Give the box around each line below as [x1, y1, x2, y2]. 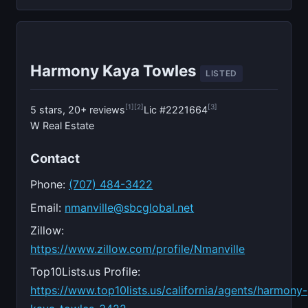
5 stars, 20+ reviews [30, 103, 126, 115]
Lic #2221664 [144, 103, 208, 115]
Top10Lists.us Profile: [30, 265, 141, 279]
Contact [30, 150, 80, 166]
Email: [30, 200, 65, 214]
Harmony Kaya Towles [30, 60, 201, 80]
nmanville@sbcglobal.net [65, 200, 195, 214]
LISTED [206, 67, 237, 78]
